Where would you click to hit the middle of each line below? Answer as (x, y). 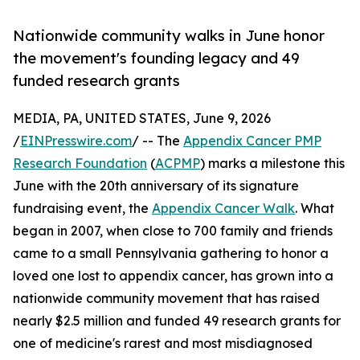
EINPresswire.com (76, 141)
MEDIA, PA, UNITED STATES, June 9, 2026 (142, 119)
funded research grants (96, 81)
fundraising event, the (82, 209)
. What (315, 209)
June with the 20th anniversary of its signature (156, 186)
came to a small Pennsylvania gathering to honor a (171, 254)
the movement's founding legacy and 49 (156, 58)
